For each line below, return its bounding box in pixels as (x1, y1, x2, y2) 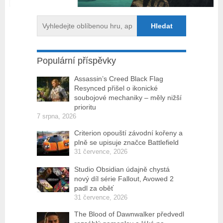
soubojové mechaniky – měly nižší (74, 94, 182, 102)
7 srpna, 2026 (37, 112, 76, 120)
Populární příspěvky (37, 56, 116, 66)
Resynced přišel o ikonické (74, 84, 158, 93)
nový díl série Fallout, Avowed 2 (74, 175, 174, 183)
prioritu (74, 103, 96, 111)
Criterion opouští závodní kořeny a (74, 129, 183, 137)
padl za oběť (74, 184, 113, 193)
